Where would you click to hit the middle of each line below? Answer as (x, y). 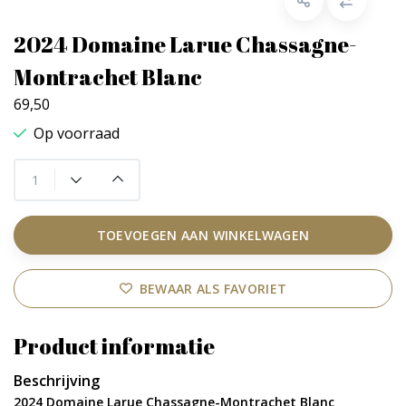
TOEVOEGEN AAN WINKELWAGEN (203, 235)
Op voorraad (77, 133)
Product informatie (114, 346)
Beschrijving (57, 380)
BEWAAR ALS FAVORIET (213, 288)
